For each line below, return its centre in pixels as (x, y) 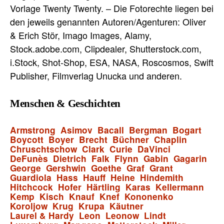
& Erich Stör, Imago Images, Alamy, (81, 35)
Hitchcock (31, 187)
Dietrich (70, 158)
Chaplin (170, 139)
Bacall (111, 130)
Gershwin (66, 168)
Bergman (148, 130)
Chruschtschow (43, 149)
